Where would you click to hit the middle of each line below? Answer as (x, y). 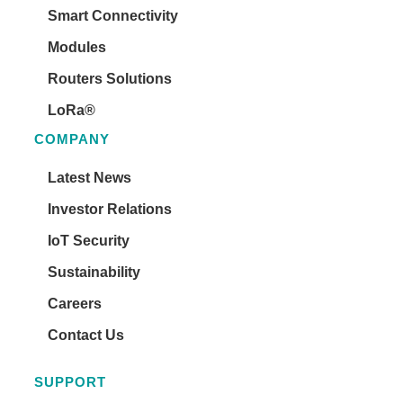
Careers (75, 303)
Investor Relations (110, 209)
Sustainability (94, 272)
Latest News (90, 177)
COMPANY (72, 139)
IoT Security (89, 240)
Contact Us (86, 335)
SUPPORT (70, 381)
